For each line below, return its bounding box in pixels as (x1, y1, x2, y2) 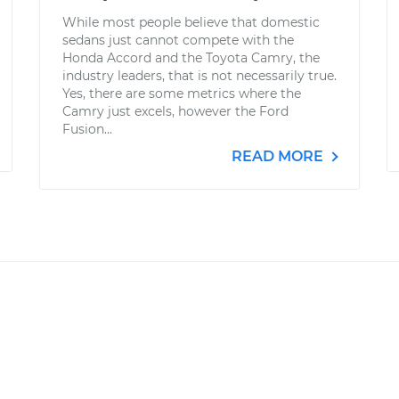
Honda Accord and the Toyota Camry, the (62, 50, 320, 66)
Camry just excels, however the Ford (62, 103, 289, 119)
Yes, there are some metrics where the (62, 85, 301, 102)
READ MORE (232, 148, 327, 165)
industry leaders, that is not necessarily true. (62, 68, 337, 84)
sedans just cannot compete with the (62, 32, 294, 48)
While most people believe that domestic (62, 14, 320, 30)
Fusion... (62, 121, 112, 137)
